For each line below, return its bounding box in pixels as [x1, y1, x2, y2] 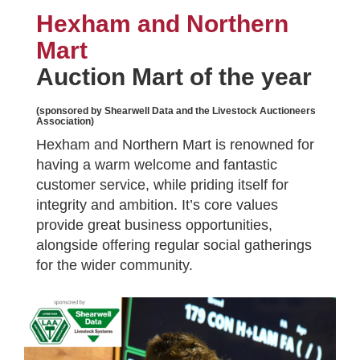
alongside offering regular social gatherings [36, 237, 312, 253]
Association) [36, 116, 94, 127]
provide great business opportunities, [36, 217, 272, 233]
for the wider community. [36, 257, 193, 273]
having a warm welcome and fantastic [36, 157, 277, 173]
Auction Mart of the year [36, 63, 312, 90]
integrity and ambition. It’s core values [36, 197, 278, 213]
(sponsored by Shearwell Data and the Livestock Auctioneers [36, 105, 316, 117]
